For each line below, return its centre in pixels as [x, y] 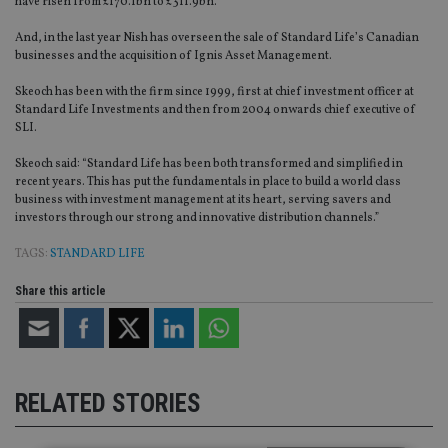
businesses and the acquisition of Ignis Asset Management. [173, 56]
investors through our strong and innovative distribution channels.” [197, 218]
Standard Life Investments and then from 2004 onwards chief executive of [215, 110]
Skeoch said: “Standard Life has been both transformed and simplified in [209, 164]
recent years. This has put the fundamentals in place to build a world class [208, 182]
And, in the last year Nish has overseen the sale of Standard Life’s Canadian [217, 38]
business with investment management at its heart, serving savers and [203, 200]
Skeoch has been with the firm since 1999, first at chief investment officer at [214, 92]
